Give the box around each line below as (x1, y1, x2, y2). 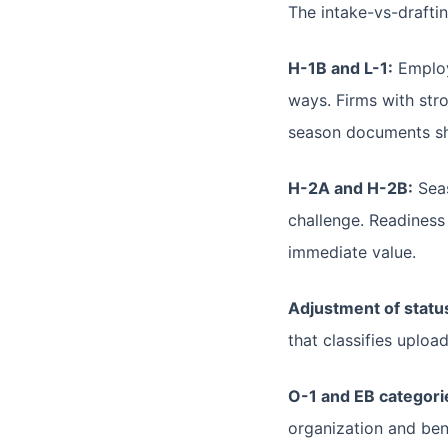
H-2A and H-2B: (288, 178, 413, 198)
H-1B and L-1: (288, 58, 393, 78)
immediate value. (288, 242, 416, 262)
